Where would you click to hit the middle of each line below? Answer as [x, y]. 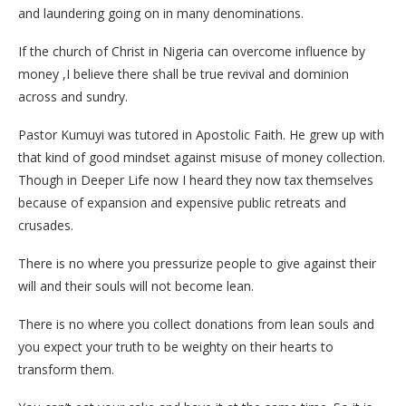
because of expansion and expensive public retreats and [182, 202]
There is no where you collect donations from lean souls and [196, 324]
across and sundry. [73, 96]
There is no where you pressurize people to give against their [197, 263]
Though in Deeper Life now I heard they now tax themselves [196, 179]
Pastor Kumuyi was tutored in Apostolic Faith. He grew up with [201, 134]
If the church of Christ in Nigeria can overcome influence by [192, 51]
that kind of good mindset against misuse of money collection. [202, 157]
